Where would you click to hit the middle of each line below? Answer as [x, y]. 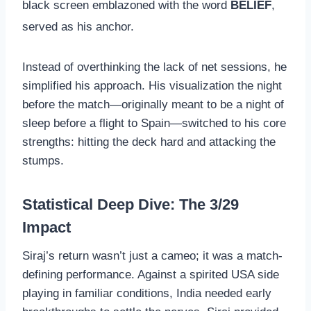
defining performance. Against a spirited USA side [151, 275]
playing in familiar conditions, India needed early [147, 294]
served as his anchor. [78, 26]
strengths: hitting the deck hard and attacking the [149, 142]
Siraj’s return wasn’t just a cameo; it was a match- [152, 256]
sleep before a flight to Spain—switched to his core [154, 124]
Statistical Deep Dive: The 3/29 [131, 205]
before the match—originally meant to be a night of [153, 105]
